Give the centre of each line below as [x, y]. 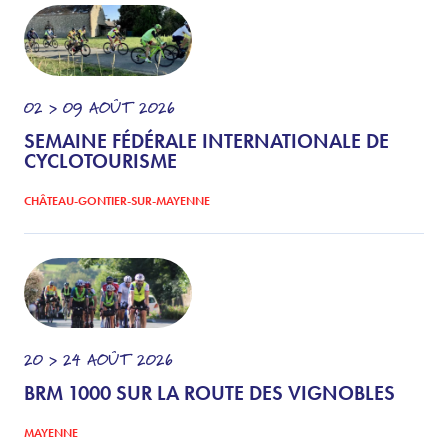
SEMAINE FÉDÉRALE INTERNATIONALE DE [206, 140]
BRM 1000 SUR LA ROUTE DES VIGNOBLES [209, 393]
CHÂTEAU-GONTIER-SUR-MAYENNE [117, 200]
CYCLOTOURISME [100, 160]
